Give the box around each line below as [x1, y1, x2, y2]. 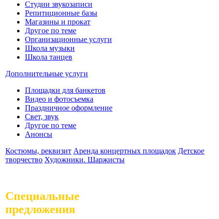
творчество [5, 155, 43, 164]
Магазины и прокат [25, 17, 90, 26]
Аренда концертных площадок [73, 146, 176, 155]
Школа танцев [25, 52, 72, 61]
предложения [5, 202, 75, 216]
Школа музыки [25, 44, 75, 52]
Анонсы [25, 130, 52, 138]
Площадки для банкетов [25, 86, 106, 94]
